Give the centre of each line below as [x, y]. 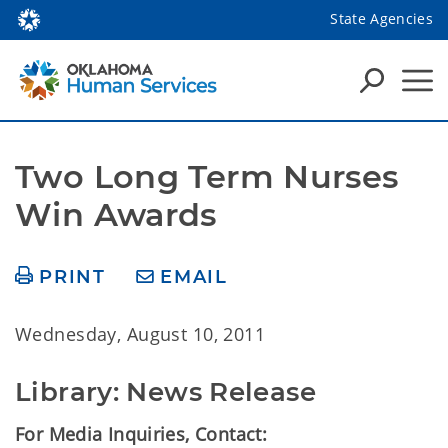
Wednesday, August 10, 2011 [140, 334]
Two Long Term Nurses [207, 176]
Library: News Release [165, 392]
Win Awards [116, 214]
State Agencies [381, 18]
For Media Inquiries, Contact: [141, 434]
